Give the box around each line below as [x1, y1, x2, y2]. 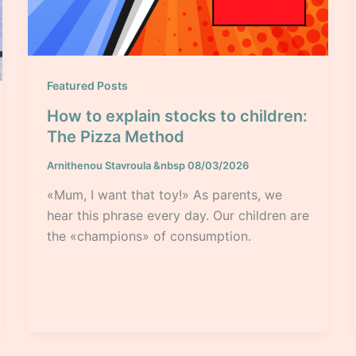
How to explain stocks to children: [46, 106, 308, 126]
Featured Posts [46, 78, 128, 92]
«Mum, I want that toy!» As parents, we [46, 187, 282, 203]
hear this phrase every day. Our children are [46, 207, 309, 224]
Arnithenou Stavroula [46, 158, 153, 172]
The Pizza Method [46, 126, 184, 146]
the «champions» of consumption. [46, 228, 251, 245]
